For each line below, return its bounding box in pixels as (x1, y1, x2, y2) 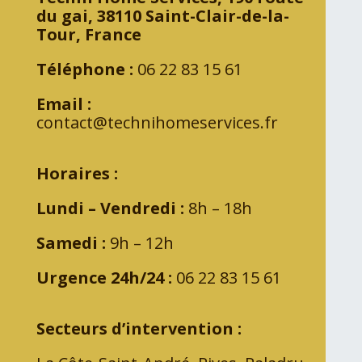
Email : (36, 92, 91, 115)
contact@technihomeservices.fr (36, 111, 278, 133)
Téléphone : (36, 57, 133, 80)
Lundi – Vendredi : (36, 196, 184, 219)
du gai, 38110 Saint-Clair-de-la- (36, 4, 289, 27)
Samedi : (36, 231, 106, 254)
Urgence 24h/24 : (36, 266, 172, 288)
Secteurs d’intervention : (36, 317, 242, 339)
